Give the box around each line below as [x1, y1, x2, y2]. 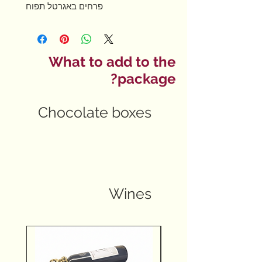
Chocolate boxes [38, 103, 151, 121]
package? [118, 70, 175, 87]
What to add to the [49, 53, 175, 70]
